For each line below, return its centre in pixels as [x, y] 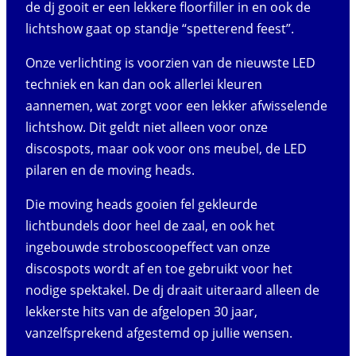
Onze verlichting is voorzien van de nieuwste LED [170, 62]
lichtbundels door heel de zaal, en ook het [150, 225]
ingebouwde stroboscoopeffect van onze [148, 247]
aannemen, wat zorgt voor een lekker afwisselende [176, 105]
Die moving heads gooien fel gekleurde [141, 204]
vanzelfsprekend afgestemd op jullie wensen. [159, 333]
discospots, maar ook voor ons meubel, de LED [166, 148]
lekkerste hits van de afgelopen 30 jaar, [141, 311]
